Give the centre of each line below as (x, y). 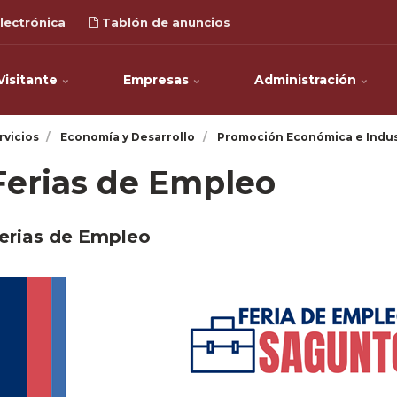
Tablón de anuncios (164, 22)
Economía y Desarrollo (128, 137)
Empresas (157, 80)
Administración (307, 80)
